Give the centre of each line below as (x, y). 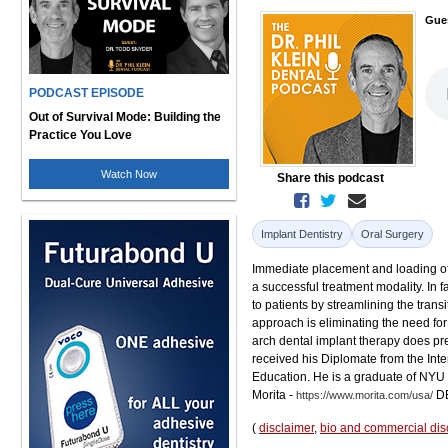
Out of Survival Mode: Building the (125, 116)
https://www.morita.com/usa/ (364, 395)
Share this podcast (330, 178)
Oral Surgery (392, 234)
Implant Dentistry (302, 234)
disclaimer (286, 428)
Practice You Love (80, 134)
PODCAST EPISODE (86, 92)
